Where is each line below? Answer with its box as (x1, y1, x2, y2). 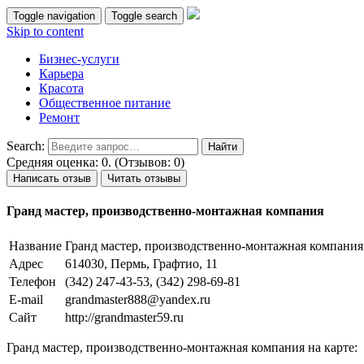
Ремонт (39, 110, 80, 124)
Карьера (39, 67, 84, 80)
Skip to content (6, 24, 84, 38)
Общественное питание (39, 96, 171, 110)
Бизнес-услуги (39, 52, 119, 66)
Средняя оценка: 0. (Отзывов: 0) (6, 155, 184, 169)
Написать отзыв (13, 172, 91, 184)
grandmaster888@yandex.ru (65, 292, 210, 306)
